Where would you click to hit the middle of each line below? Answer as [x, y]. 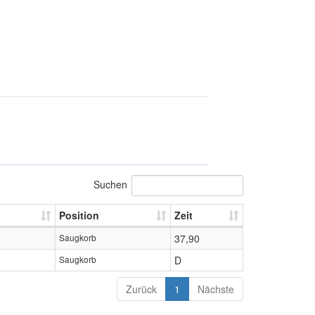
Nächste [216, 289]
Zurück [141, 289]
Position [79, 215]
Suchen [110, 184]
